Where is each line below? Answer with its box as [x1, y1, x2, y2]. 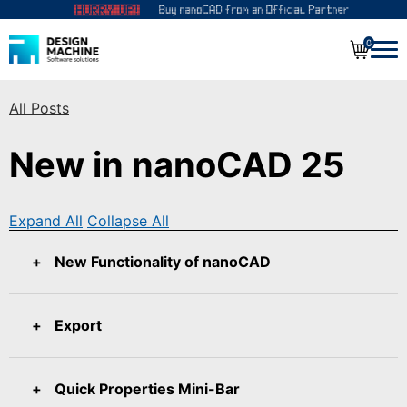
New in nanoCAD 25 [9, 143, 344, 185]
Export [55, 315, 102, 334]
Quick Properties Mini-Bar [55, 379, 240, 398]
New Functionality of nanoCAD [55, 252, 271, 271]
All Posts [9, 98, 69, 117]
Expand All [9, 211, 83, 230]
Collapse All [87, 211, 169, 230]
